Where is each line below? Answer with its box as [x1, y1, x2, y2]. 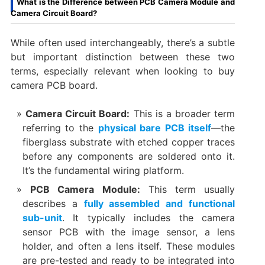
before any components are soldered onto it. [22, 150, 235, 163]
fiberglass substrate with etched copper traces [22, 136, 235, 148]
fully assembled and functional [83, 198, 235, 210]
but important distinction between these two [10, 51, 235, 63]
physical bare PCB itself [98, 122, 212, 134]
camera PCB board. [10, 79, 98, 92]
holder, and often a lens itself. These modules [22, 240, 235, 253]
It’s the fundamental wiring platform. [22, 164, 184, 177]
